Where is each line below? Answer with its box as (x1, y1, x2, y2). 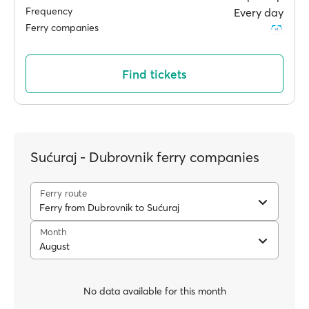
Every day (234, 6, 283, 19)
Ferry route (40, 188, 87, 199)
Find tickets (122, 66, 187, 81)
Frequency (26, 5, 72, 17)
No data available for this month (83, 284, 226, 297)
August (39, 240, 70, 252)
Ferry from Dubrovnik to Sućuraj (39, 201, 179, 214)
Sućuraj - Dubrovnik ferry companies (30, 148, 259, 166)
